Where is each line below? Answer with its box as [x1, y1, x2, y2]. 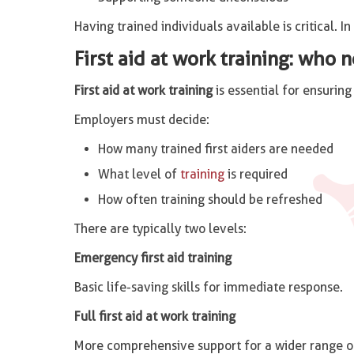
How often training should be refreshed [97, 192, 322, 207]
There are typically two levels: [73, 221, 247, 236]
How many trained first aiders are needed [97, 141, 333, 156]
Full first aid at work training [73, 309, 235, 324]
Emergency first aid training [73, 250, 232, 265]
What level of [97, 167, 180, 182]
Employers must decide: [73, 112, 209, 127]
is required [224, 167, 288, 182]
